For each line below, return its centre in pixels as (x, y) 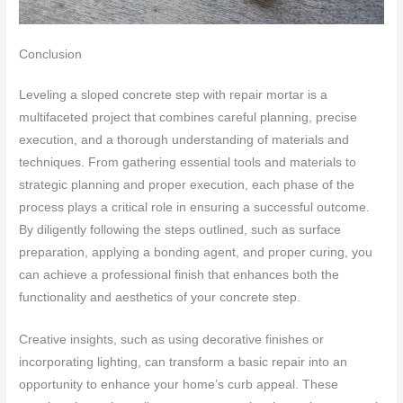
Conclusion (51, 55)
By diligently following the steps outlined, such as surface (180, 230)
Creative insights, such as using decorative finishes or (172, 340)
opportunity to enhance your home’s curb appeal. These (179, 385)
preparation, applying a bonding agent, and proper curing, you (196, 253)
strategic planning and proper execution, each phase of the (187, 185)
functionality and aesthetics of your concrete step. (160, 298)
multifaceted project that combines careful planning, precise (188, 118)
